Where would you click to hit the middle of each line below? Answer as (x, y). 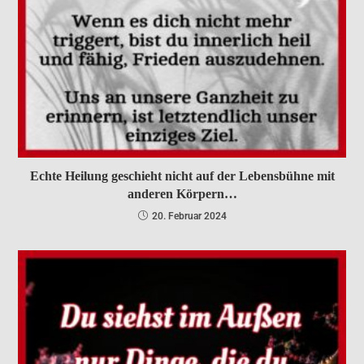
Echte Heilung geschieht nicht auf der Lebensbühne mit (182, 176)
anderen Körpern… (182, 194)
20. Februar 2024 (189, 217)
